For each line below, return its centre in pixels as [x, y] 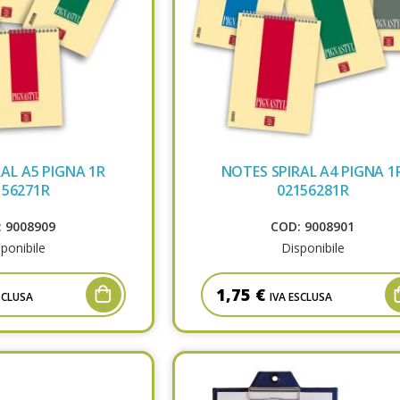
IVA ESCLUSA [300, 297]
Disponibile [312, 248]
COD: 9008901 [313, 227]
